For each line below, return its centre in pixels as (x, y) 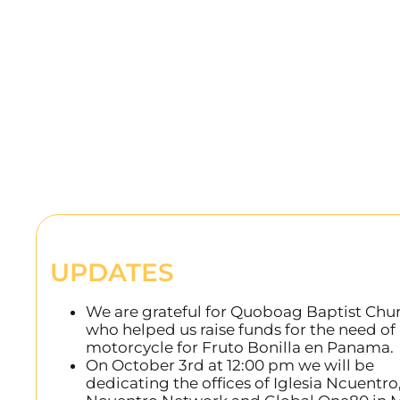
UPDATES (112, 272)
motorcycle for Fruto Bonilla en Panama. (240, 347)
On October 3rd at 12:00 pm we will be (230, 365)
